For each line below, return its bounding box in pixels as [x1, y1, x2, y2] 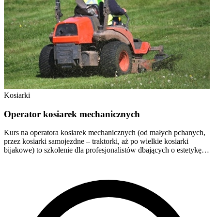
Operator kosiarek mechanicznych [4, 108, 140, 119]
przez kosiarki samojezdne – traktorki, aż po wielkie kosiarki [4, 137, 188, 146]
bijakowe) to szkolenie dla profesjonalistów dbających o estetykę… [4, 146, 209, 155]
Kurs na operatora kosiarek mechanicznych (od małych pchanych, [4, 128, 205, 137]
